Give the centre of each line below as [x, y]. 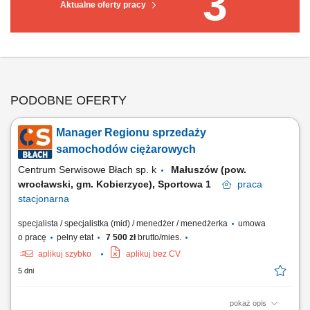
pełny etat [75, 237]
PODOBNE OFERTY [69, 100]
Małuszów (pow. [209, 170]
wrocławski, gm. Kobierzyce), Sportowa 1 [120, 184]
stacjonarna [44, 199]
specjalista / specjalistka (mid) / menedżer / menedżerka [124, 224]
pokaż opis [249, 303]
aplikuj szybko [65, 254]
